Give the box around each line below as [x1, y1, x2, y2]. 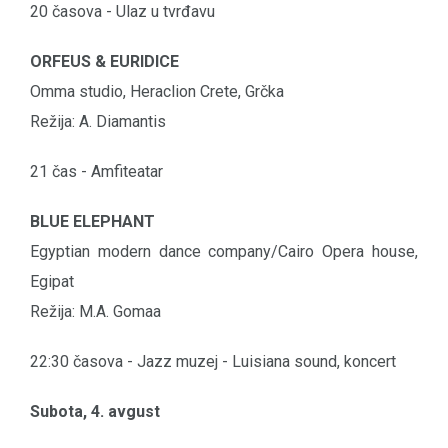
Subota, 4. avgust [30, 402, 160, 422]
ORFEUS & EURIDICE [30, 52, 179, 72]
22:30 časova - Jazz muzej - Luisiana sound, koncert [30, 352, 396, 372]
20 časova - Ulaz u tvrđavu [30, 2, 215, 22]
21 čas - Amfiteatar [30, 162, 163, 182]
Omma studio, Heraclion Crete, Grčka [30, 82, 284, 102]
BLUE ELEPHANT [30, 212, 155, 232]
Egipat [30, 272, 74, 292]
